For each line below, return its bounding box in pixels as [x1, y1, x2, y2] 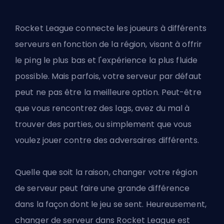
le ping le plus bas [15, 54, 87, 66]
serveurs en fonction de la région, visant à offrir [15, 38, 202, 50]
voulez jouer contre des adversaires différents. [15, 134, 201, 146]
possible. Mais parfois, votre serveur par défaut [15, 70, 201, 82]
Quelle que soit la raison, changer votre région [15, 166, 197, 178]
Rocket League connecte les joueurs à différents [15, 22, 206, 34]
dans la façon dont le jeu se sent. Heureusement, [15, 198, 206, 210]
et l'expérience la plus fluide [87, 54, 198, 66]
